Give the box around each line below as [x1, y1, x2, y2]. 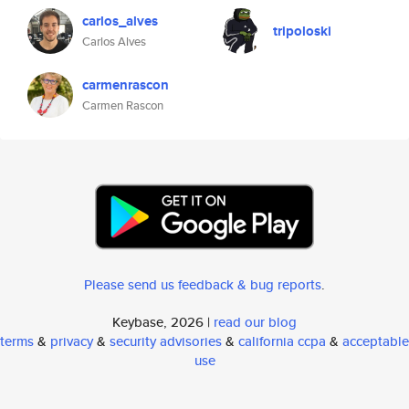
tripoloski [273, 21, 331, 41]
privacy [50, 331, 93, 351]
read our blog [214, 312, 297, 331]
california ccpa [238, 331, 326, 351]
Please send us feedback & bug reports [84, 275, 321, 294]
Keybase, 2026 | [112, 312, 214, 331]
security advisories [110, 331, 222, 351]
